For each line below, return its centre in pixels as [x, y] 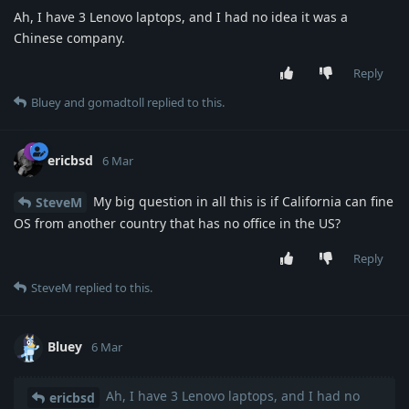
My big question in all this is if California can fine [241, 201]
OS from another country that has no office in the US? [177, 224]
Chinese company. [69, 37]
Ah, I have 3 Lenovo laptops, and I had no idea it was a [181, 16]
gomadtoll [116, 102]
